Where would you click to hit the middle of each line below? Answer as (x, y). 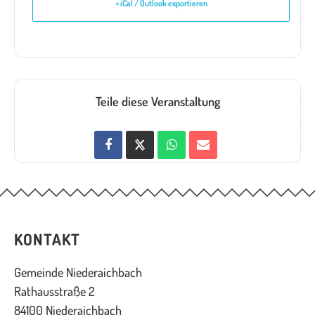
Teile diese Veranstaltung (157, 101)
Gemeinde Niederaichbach (78, 272)
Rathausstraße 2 (54, 291)
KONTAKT (47, 239)
